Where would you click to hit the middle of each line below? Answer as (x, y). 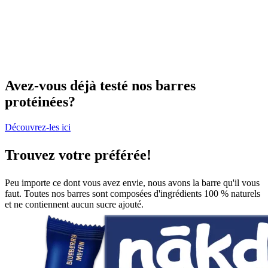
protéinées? (40, 101)
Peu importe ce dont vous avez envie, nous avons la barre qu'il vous (132, 182)
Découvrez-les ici (38, 127)
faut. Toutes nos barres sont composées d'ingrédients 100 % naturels (133, 193)
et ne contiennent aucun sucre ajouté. (74, 204)
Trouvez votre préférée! (78, 155)
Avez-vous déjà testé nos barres (100, 85)
